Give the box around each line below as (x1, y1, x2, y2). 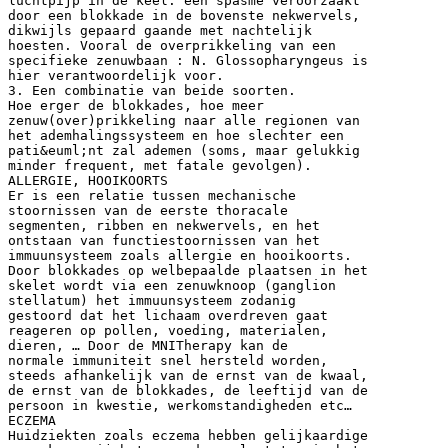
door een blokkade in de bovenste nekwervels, (8, 7, 360, 23)
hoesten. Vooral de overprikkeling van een (8, 37, 336, 53)
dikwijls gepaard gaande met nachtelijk (8, 22, 312, 38)
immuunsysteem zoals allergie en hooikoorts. (8, 247, 352, 263)
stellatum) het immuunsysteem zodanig (8, 292, 296, 308)
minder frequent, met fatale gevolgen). (8, 157, 312, 173)
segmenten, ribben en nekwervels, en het (8, 217, 320, 233)
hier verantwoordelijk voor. (8, 67, 224, 83)
